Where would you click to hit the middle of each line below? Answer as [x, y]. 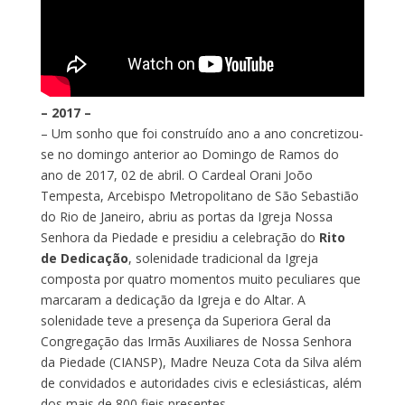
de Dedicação [84, 258]
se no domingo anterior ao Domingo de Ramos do [189, 154]
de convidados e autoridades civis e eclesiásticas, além [201, 382]
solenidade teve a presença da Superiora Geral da [185, 320]
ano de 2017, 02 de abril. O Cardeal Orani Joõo [176, 174]
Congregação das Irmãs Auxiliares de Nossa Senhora [196, 341]
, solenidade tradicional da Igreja [223, 258]
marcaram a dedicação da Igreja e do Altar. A [173, 299]
